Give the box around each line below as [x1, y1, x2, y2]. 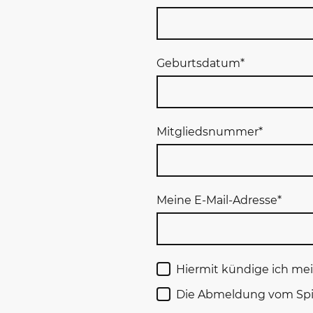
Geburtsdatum [156, 57, 240, 71]
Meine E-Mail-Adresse [156, 194, 277, 208]
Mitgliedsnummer [156, 125, 259, 139]
